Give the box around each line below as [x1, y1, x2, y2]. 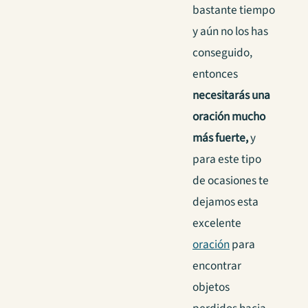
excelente [192, 214, 241, 232]
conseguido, [192, 44, 252, 62]
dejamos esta [192, 193, 258, 211]
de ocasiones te [192, 172, 269, 190]
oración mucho [192, 108, 265, 126]
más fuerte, [192, 129, 248, 147]
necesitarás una [192, 87, 270, 104]
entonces [192, 65, 238, 83]
